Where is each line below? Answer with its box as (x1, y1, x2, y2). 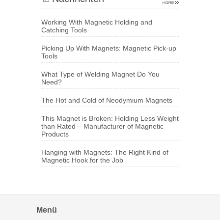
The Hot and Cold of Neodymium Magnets (41, 96, 172, 105)
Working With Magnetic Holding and (41, 18, 152, 27)
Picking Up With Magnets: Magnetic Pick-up (41, 44, 176, 53)
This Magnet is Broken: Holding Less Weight (41, 114, 179, 123)
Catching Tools (41, 26, 87, 34)
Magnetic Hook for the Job (41, 156, 123, 165)
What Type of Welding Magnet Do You (41, 70, 160, 79)
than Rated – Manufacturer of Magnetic (41, 122, 164, 131)
